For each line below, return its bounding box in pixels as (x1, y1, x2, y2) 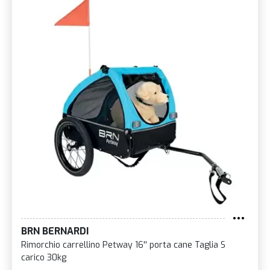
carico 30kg (21, 251, 66, 263)
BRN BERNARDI (21, 224, 89, 237)
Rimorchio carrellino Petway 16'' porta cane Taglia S (21, 239, 225, 251)
